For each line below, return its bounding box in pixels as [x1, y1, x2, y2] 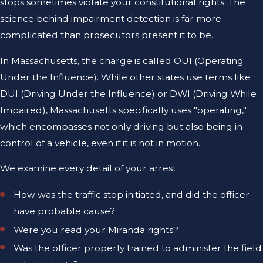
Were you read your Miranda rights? [14, 224, 179, 235]
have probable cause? [14, 205, 116, 217]
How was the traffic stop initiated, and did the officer [14, 189, 250, 201]
